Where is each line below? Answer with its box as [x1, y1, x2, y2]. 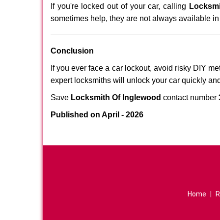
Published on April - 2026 [51, 110, 143, 119]
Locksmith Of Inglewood [71, 93, 161, 102]
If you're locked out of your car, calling [51, 2, 189, 10]
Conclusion [51, 47, 94, 55]
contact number [161, 93, 219, 102]
